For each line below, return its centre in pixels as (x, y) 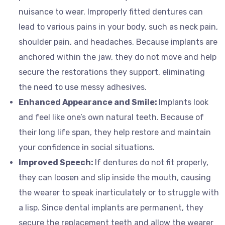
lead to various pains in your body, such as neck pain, (118, 27)
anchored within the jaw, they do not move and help (118, 57)
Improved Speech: (57, 162)
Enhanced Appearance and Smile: (89, 102)
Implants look (184, 102)
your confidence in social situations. (87, 147)
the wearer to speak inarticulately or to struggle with (119, 192)
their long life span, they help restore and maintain (115, 132)
